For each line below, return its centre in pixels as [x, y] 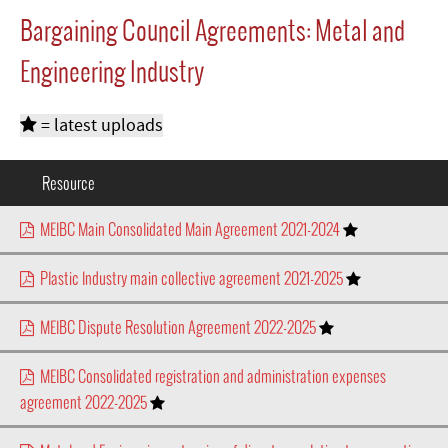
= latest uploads [100, 125]
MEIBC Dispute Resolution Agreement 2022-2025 [176, 326]
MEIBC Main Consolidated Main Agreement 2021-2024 [188, 228]
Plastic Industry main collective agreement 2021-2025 [190, 277]
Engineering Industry [112, 70]
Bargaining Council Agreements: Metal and [212, 29]
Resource [69, 182]
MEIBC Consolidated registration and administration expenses [210, 375]
